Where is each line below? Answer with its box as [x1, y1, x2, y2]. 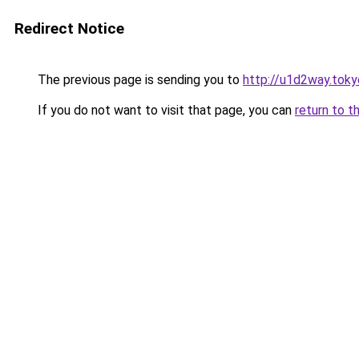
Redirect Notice [14, 19, 124, 38]
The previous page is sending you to [34, 72, 243, 87]
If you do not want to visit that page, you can [34, 103, 295, 118]
